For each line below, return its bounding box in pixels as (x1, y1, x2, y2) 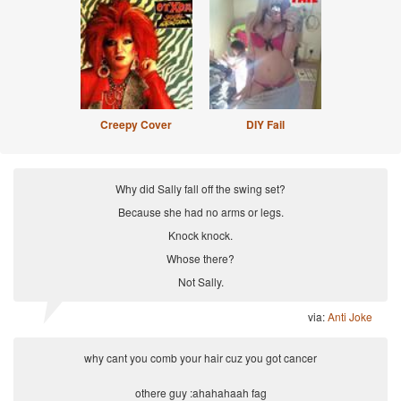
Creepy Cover (100, 116, 172, 132)
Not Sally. (177, 274, 224, 289)
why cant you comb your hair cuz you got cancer (84, 350, 317, 365)
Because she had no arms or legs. (117, 204, 284, 219)
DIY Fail (245, 116, 285, 132)
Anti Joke (328, 309, 372, 324)
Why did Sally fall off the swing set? (115, 181, 286, 196)
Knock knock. (168, 227, 233, 243)
